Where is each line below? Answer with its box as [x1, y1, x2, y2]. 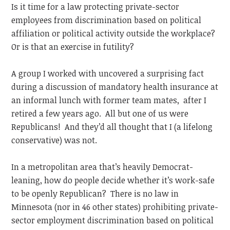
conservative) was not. [11, 135, 98, 146]
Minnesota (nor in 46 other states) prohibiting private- [11, 201, 219, 213]
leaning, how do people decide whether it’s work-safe [11, 175, 215, 186]
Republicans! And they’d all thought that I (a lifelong [11, 121, 213, 133]
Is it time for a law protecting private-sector [11, 1, 180, 13]
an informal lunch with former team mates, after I [11, 94, 207, 106]
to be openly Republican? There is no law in [11, 188, 179, 200]
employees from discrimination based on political [11, 14, 202, 26]
